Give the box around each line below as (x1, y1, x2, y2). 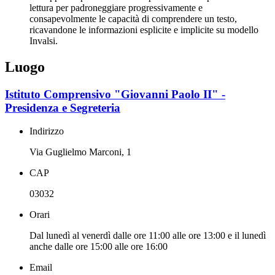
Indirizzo (29, 126, 64, 137)
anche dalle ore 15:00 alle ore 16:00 (29, 241, 168, 252)
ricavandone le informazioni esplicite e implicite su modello (29, 24, 258, 35)
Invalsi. (29, 35, 58, 46)
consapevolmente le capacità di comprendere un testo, (29, 13, 237, 24)
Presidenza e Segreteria (5, 101, 120, 114)
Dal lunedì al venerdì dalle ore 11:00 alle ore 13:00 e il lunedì (29, 230, 266, 241)
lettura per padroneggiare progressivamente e (29, 2, 203, 13)
